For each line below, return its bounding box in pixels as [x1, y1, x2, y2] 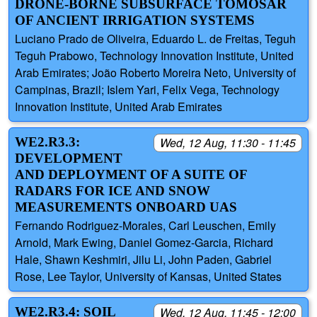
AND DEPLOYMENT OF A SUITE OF [15, 167, 247, 183]
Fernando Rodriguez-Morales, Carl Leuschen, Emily [15, 217, 276, 234]
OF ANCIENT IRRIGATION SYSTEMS [15, 13, 255, 28]
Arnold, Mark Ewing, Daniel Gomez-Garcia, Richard [15, 234, 273, 251]
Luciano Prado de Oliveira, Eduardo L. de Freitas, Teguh [15, 30, 296, 47]
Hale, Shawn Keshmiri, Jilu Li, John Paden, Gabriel [15, 251, 272, 268]
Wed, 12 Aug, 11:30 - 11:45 [160, 134, 296, 151]
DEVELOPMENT [15, 151, 122, 166]
